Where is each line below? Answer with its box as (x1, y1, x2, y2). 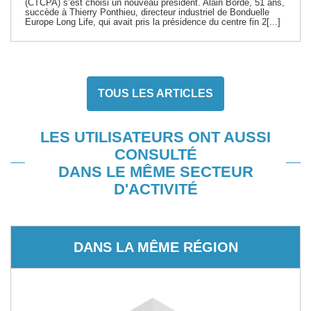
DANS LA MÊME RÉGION (73, 239, 238, 255)
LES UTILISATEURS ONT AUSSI (40, 128, 271, 146)
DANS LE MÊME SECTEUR (58, 162, 253, 180)
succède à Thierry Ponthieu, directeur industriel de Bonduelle (25, 6, 269, 17)
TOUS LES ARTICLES (98, 87, 213, 99)
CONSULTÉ (114, 145, 197, 163)
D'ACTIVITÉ (113, 180, 198, 198)
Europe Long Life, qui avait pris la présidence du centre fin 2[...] (25, 16, 280, 27)
